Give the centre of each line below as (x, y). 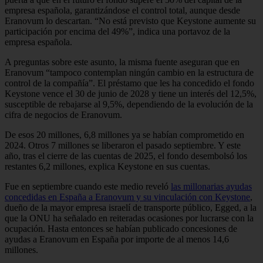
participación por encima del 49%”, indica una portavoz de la (117, 31)
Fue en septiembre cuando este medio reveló (88, 186)
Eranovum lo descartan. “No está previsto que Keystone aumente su (130, 21)
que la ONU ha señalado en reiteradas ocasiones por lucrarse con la (129, 218)
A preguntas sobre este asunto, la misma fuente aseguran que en (122, 62)
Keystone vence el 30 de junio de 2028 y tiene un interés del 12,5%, (131, 93)
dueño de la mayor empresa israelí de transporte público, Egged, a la (131, 207)
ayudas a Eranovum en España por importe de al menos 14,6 (117, 239)
